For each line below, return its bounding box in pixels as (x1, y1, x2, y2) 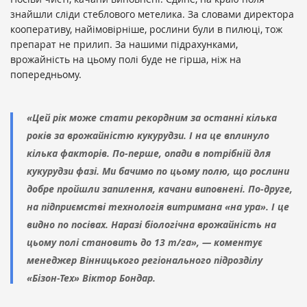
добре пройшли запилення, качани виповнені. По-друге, (27, 182, 293, 196)
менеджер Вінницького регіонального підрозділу (27, 254, 262, 267)
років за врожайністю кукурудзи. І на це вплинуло (27, 129, 269, 143)
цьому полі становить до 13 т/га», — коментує (27, 236, 262, 249)
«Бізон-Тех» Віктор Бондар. (27, 271, 156, 285)
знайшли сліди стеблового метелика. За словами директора (10, 8, 294, 21)
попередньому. (10, 68, 82, 82)
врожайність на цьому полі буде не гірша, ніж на (10, 53, 241, 66)
